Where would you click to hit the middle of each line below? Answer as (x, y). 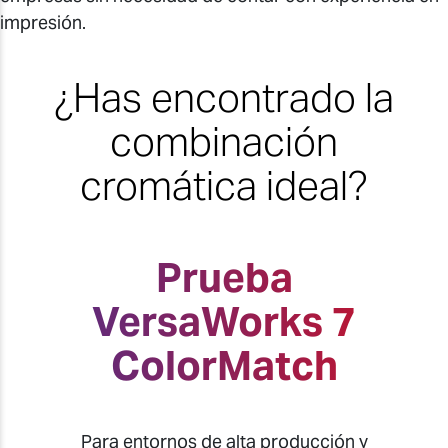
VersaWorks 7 (224, 322)
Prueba (224, 278)
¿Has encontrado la (224, 98)
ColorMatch (224, 366)
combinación (224, 142)
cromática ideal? (224, 186)
